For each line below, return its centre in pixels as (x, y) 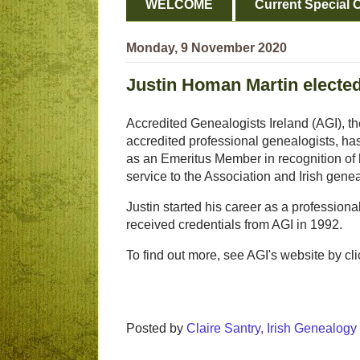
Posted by (156, 329)
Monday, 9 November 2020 (207, 48)
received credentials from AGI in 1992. (234, 225)
